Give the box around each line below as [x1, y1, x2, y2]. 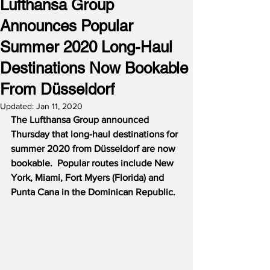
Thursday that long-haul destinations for [11, 129, 180, 139]
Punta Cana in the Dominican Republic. [11, 187, 175, 197]
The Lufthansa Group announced [11, 115, 151, 125]
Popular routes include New [57, 158, 176, 168]
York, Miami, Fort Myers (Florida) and [11, 172, 166, 183]
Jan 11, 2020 [36, 101, 83, 111]
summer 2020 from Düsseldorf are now [11, 143, 178, 154]
